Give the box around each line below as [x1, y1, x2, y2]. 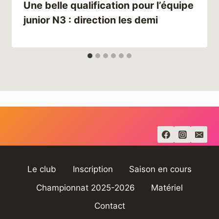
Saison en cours [129, 164, 192, 175]
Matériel [151, 182, 183, 193]
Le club [27, 164, 57, 175]
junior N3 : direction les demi [23, 14, 158, 26]
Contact [94, 200, 125, 211]
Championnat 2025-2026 [36, 182, 135, 193]
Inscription [72, 164, 113, 175]
